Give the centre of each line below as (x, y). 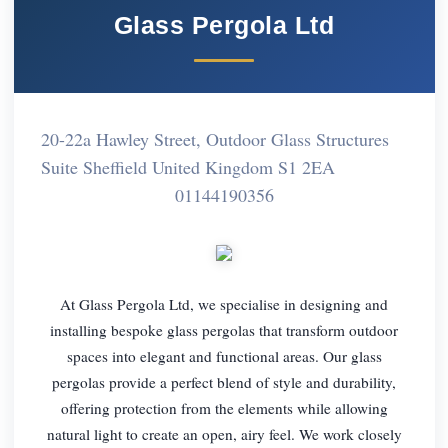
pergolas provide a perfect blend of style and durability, (224, 381)
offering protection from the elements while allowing (224, 407)
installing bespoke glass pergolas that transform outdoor (224, 329)
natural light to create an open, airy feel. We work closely (224, 433)
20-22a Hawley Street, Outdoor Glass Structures (214, 138)
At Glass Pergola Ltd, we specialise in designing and (224, 303)
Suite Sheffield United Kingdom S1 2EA (187, 166)
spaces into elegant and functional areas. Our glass (224, 355)
